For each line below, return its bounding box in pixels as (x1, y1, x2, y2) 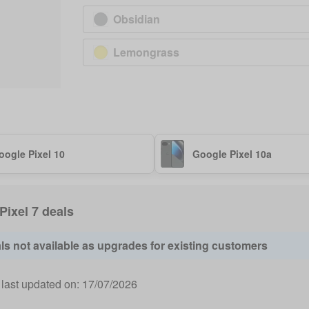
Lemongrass (113, 44, 179, 60)
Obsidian (113, 11, 160, 27)
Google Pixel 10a (192, 147, 272, 161)
